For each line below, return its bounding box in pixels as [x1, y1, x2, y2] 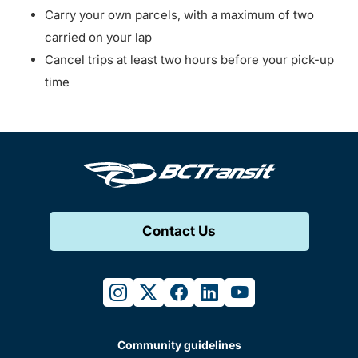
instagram [109, 281, 189, 302]
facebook [169, 281, 246, 302]
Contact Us [142, 223, 216, 239]
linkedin [200, 281, 263, 302]
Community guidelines [117, 338, 241, 352]
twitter [139, 281, 191, 302]
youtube [230, 281, 297, 302]
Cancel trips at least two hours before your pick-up [45, 52, 334, 67]
